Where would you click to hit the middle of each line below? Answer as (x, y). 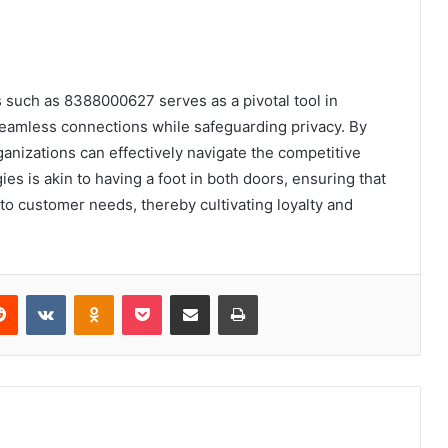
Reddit (37, 294)
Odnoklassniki (156, 294)
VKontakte (97, 294)
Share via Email (225, 294)
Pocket (182, 294)
